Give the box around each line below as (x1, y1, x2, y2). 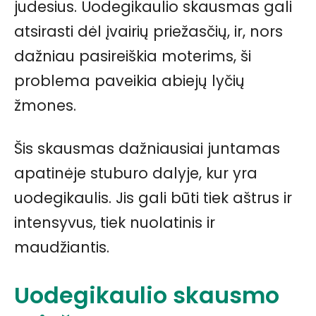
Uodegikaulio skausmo (14, 279, 279, 312)
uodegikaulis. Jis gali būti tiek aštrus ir (14, 188, 292, 209)
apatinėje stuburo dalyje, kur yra (14, 163, 257, 184)
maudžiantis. (14, 237, 109, 258)
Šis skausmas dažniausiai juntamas (14, 138, 280, 159)
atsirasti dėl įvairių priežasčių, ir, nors (14, 21, 283, 42)
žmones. (14, 95, 76, 116)
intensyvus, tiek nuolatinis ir (14, 212, 215, 233)
